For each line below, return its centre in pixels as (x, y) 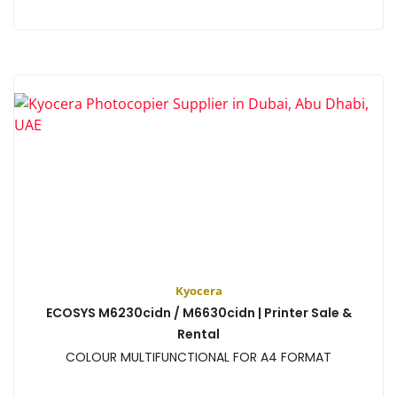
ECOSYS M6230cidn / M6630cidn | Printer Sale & (198, 312)
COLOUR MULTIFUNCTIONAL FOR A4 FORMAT (198, 357)
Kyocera (198, 290)
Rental (198, 334)
